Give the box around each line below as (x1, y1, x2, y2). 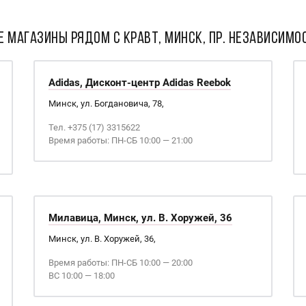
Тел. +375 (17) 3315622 (48, 122, 140, 133)
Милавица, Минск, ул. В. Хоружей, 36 (48, 212, 232, 224)
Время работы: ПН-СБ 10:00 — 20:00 (48, 258, 193, 268)
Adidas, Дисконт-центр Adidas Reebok (48, 76, 231, 89)
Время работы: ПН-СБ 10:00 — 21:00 (48, 135, 193, 145)
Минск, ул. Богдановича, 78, (48, 98, 164, 109)
